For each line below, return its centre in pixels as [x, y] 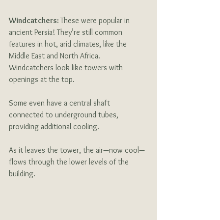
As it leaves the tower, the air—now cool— [77, 150]
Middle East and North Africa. [55, 55]
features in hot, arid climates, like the [69, 44]
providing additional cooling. [55, 126]
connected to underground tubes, [65, 114]
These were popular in [96, 20]
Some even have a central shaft [60, 103]
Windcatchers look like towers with [67, 67]
